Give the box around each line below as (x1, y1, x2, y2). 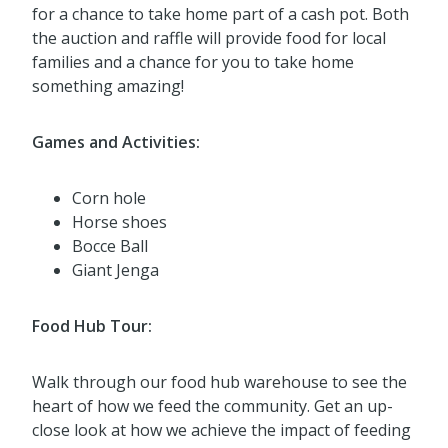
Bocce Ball (72, 235, 148, 258)
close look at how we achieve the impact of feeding (32, 419, 411, 442)
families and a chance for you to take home (32, 51, 354, 74)
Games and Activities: (32, 131, 200, 154)
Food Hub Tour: (32, 315, 152, 338)
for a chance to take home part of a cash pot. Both (32, 3, 409, 26)
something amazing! (32, 75, 184, 98)
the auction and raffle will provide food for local (32, 27, 386, 50)
